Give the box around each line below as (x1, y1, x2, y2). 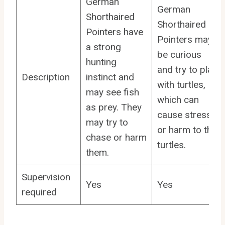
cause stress (157, 108, 211, 121)
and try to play (157, 63, 217, 75)
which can (157, 93, 199, 105)
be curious (157, 48, 201, 60)
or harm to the (157, 124, 217, 136)
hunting (85, 56, 117, 68)
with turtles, (157, 78, 205, 90)
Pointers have (85, 26, 143, 38)
